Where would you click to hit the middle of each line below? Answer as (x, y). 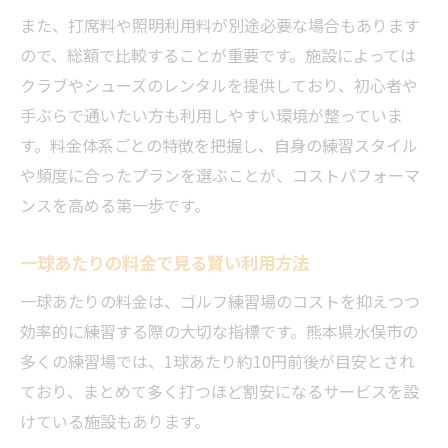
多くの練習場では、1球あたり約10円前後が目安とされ (217, 361)
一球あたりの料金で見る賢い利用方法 (164, 262)
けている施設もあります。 (115, 421)
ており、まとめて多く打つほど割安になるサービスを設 (219, 391)
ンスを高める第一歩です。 (115, 205)
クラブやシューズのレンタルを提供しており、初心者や (219, 85)
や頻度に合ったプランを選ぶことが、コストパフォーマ (220, 175)
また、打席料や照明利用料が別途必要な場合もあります (220, 25)
